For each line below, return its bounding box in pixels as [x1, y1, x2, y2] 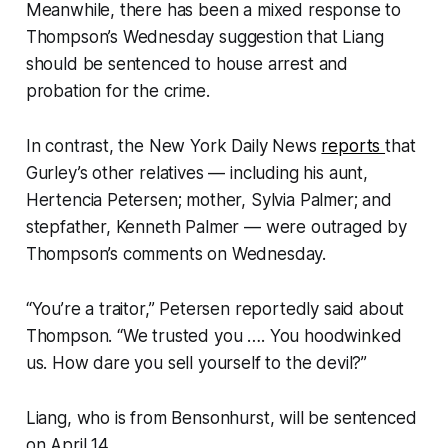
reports [321, 136, 386, 157]
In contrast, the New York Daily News [25, 136, 322, 157]
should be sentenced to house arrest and [25, 54, 349, 75]
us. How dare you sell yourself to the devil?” [25, 353, 368, 374]
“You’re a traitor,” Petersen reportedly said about [25, 299, 405, 320]
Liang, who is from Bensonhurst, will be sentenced [25, 408, 417, 429]
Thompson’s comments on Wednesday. [25, 244, 327, 265]
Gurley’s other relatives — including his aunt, [25, 163, 368, 184]
